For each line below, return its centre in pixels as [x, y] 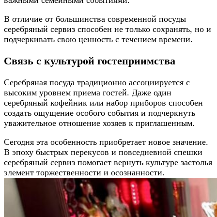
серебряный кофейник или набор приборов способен [103, 103]
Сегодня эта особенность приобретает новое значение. [106, 142]
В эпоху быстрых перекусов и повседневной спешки [103, 152]
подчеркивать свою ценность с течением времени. [98, 39]
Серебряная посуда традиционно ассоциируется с [97, 83]
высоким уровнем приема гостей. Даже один [88, 93]
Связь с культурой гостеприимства [90, 61]
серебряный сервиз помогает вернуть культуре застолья [108, 163]
